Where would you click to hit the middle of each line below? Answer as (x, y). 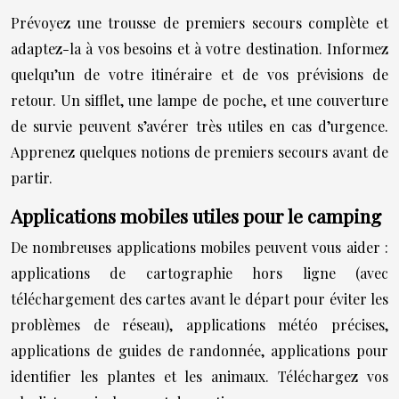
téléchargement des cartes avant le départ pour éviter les (199, 298)
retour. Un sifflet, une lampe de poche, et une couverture (199, 100)
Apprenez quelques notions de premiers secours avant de (199, 151)
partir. (32, 177)
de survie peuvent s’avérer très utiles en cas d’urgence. (199, 126)
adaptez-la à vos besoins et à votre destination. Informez (199, 48)
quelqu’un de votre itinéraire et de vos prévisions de (199, 74)
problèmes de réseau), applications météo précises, (199, 324)
